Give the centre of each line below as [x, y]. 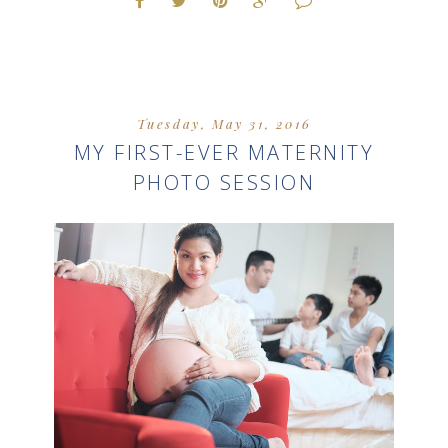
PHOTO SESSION [224, 183]
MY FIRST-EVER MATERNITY [224, 153]
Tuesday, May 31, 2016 [224, 124]
